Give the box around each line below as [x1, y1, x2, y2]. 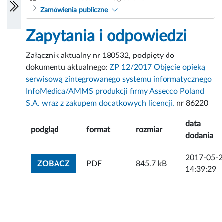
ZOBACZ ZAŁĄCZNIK [69, 159, 149, 167]
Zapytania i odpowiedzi [26, 28, 187, 45]
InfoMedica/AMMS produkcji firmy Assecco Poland [26, 87, 205, 96]
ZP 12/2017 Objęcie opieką [110, 63, 206, 72]
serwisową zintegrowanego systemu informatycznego [26, 75, 212, 84]
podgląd [31, 126, 59, 134]
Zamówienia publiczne [40, 7, 108, 14]
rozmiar [136, 126, 163, 134]
